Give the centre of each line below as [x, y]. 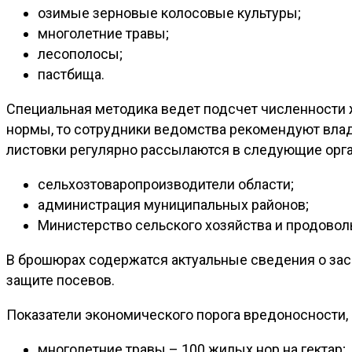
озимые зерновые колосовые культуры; [169, 13]
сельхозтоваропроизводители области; [166, 184]
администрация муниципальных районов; [173, 204]
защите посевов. [60, 280]
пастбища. [71, 74]
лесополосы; [80, 53]
